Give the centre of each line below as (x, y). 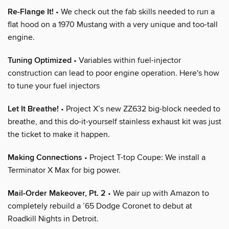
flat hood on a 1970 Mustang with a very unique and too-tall (113, 24)
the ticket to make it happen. (59, 134)
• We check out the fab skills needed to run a (134, 12)
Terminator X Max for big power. (64, 170)
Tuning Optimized (40, 60)
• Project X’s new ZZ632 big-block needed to (140, 109)
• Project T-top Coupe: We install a (144, 157)
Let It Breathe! (33, 109)
